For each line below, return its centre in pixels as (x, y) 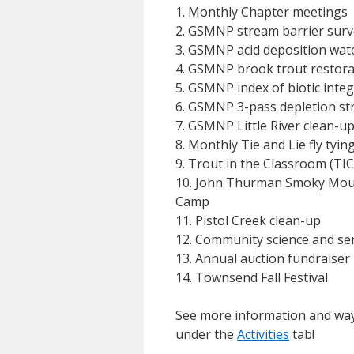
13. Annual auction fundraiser (263, 258)
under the (206, 334)
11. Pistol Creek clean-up (248, 220)
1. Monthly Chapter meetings (262, 12)
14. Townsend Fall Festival (252, 277)
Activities (263, 334)
